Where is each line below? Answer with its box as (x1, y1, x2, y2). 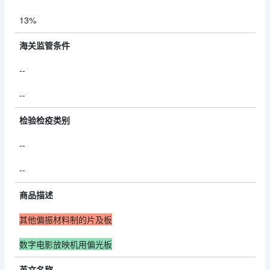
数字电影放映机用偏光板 (19, 238, 112, 250)
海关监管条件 (19, 39, 70, 51)
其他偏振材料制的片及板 (19, 213, 112, 225)
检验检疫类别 (19, 114, 70, 126)
